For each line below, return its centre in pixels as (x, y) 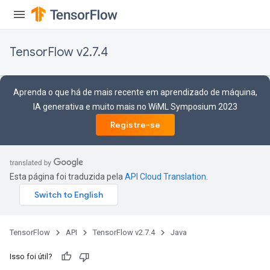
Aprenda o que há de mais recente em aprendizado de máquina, (135, 92)
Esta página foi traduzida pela (67, 177)
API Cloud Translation (165, 177)
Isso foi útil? (31, 256)
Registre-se (135, 125)
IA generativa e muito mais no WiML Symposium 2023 (135, 107)
